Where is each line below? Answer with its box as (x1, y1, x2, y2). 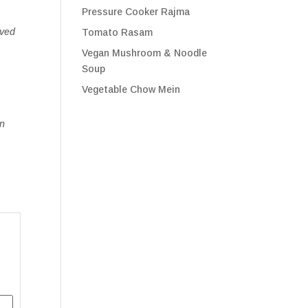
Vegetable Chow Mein (82, 84, 181, 95)
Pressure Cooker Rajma (82, 6, 190, 17)
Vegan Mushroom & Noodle (82, 47, 208, 58)
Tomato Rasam (82, 27, 153, 38)
